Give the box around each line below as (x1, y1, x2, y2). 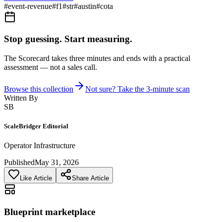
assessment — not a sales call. (4, 63, 97, 72)
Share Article (72, 174, 109, 182)
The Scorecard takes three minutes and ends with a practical (4, 54, 190, 63)
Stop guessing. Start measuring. (4, 34, 132, 45)
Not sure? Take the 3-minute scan (85, 85, 190, 94)
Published (4, 158, 35, 167)
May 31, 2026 (35, 158, 79, 167)
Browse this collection (4, 85, 73, 94)
